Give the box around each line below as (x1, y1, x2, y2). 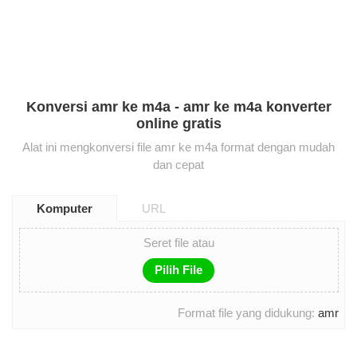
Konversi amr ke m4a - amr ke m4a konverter (25, 99, 331, 116)
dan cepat (153, 157, 204, 171)
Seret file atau (143, 236, 214, 250)
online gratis (135, 116, 222, 132)
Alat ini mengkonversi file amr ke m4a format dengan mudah (22, 139, 335, 154)
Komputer (37, 201, 92, 215)
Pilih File (155, 263, 202, 277)
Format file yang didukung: (177, 306, 318, 320)
